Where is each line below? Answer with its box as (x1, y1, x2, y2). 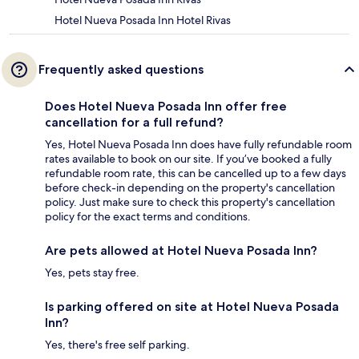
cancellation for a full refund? (45, 115, 224, 131)
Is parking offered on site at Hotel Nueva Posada (45, 299, 339, 315)
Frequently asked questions (38, 62, 204, 78)
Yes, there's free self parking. (45, 337, 190, 353)
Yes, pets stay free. (45, 265, 139, 280)
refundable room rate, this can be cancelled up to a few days (45, 166, 346, 181)
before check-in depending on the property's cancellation (45, 180, 335, 196)
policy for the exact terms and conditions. (45, 209, 251, 224)
